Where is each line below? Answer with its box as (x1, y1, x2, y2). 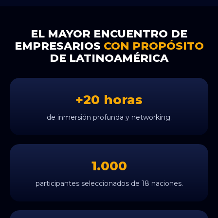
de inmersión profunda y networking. (46, 112, 172, 122)
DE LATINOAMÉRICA (50, 51, 168, 65)
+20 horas (75, 91, 143, 108)
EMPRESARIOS (14, 39, 104, 53)
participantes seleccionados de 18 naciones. (35, 179, 183, 188)
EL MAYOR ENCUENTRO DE (31, 27, 187, 40)
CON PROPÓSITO (103, 39, 204, 53)
